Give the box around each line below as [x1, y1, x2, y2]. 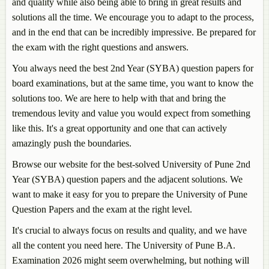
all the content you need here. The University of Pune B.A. [12, 240, 235, 251]
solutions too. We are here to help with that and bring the [12, 93, 226, 104]
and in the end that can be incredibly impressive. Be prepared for [12, 27, 256, 38]
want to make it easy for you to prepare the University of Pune [12, 189, 247, 200]
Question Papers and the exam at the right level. [12, 204, 192, 215]
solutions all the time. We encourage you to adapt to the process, [12, 12, 254, 23]
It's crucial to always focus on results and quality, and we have [12, 225, 247, 236]
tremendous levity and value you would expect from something [12, 108, 250, 119]
